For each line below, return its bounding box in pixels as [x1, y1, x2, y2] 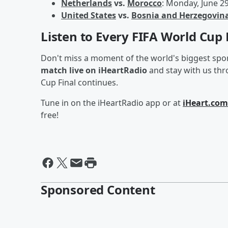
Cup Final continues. [41, 76, 118, 88]
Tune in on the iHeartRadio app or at [41, 97, 183, 108]
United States [61, 9, 116, 21]
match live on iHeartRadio [41, 64, 147, 76]
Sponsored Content [41, 181, 155, 198]
